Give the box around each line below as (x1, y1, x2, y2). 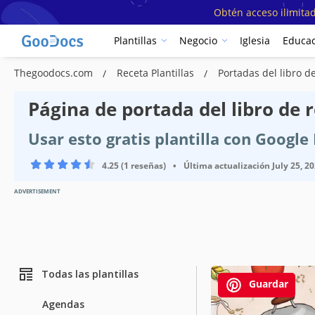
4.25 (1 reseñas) (102, 159, 166, 172)
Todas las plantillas (41, 267, 139, 281)
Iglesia (240, 34, 270, 48)
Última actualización (184, 159, 270, 172)
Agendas (42, 297, 84, 311)
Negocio (179, 34, 217, 48)
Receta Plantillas (117, 65, 197, 79)
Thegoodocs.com (14, 65, 96, 79)
